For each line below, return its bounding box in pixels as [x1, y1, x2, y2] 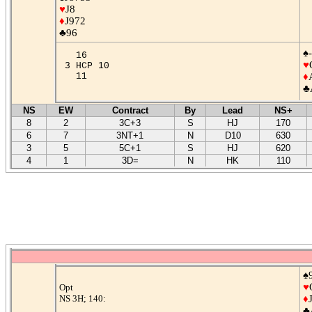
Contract [111, 105, 148, 116]
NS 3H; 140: [59, 293, 106, 304]
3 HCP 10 [59, 61, 115, 72]
